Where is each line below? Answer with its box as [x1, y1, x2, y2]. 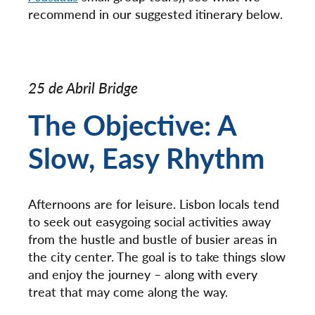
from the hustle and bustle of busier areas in [28, 230, 277, 247]
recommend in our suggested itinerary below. [28, 5, 283, 22]
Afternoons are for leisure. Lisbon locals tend [28, 195, 279, 212]
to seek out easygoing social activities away [28, 212, 271, 230]
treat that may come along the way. [28, 283, 228, 300]
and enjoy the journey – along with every [28, 265, 257, 283]
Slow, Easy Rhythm [28, 137, 265, 177]
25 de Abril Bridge [28, 77, 138, 98]
